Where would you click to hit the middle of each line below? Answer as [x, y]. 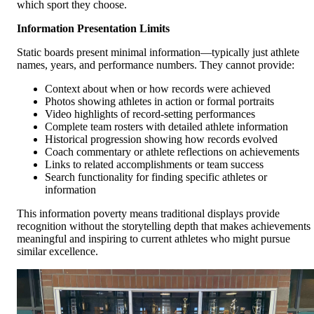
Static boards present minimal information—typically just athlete [158, 53]
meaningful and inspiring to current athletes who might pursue [153, 239]
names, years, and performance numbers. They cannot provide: [156, 65]
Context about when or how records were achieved [158, 89]
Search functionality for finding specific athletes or [156, 177]
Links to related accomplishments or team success [154, 165]
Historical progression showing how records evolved [161, 139]
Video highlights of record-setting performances [150, 114]
